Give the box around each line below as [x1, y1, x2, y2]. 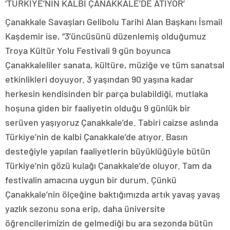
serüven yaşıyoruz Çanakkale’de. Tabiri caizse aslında [5, 116, 218, 128]
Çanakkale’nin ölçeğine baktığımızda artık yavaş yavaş [5, 188, 220, 200]
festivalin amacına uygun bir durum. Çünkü [5, 174, 177, 185]
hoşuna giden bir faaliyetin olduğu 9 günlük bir [5, 102, 190, 113]
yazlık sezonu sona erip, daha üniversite [5, 202, 165, 214]
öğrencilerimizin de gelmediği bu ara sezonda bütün [5, 217, 213, 228]
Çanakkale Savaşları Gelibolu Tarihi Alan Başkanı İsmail [5, 15, 222, 27]
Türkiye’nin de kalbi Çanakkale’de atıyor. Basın [5, 130, 188, 142]
